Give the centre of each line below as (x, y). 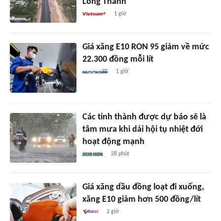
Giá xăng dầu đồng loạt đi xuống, (143, 187)
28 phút (120, 154)
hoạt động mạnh (113, 142)
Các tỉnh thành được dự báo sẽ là (144, 117)
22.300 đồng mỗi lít (118, 60)
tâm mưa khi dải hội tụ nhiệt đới (142, 130)
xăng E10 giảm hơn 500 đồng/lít (141, 200)
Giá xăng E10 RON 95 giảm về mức (146, 47)
